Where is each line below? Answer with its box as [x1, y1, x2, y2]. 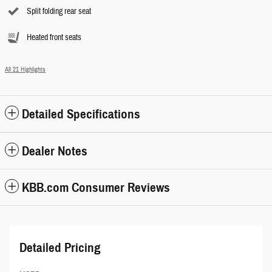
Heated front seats [27, 32, 81, 43]
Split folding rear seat [27, 6, 91, 17]
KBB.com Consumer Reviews [22, 180, 170, 195]
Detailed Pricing [19, 240, 101, 256]
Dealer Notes [22, 143, 87, 159]
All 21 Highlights [5, 66, 46, 73]
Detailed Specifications [22, 106, 140, 122]
